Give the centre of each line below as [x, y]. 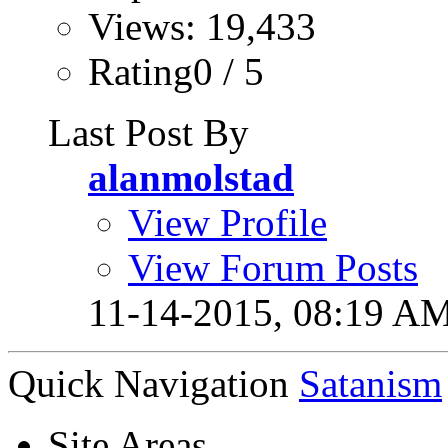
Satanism [370, 383]
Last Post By [148, 132]
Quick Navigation [148, 383]
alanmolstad [191, 177]
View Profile [227, 222]
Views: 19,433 [202, 26]
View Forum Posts [273, 267]
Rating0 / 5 [176, 71]
